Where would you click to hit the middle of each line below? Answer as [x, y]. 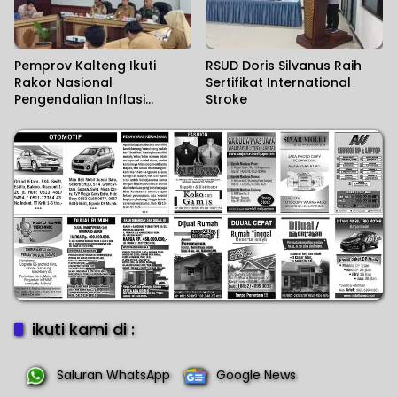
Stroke [226, 99]
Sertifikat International [278, 82]
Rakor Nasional [63, 82]
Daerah [38, 116]
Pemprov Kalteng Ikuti [85, 65]
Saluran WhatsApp [113, 375]
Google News [256, 375]
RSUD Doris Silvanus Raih [284, 65]
